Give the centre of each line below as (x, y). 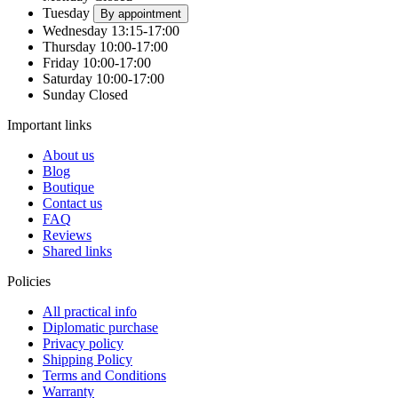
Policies (29, 281)
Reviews (67, 235)
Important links (49, 124)
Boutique (68, 187)
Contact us (72, 203)
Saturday (68, 78)
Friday (61, 62)
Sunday (64, 94)
